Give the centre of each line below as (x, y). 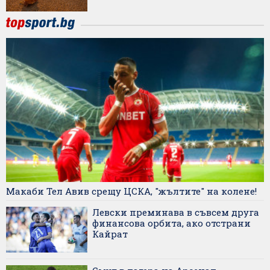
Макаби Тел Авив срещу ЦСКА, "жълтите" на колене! (131, 191)
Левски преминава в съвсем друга (176, 212)
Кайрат (110, 234)
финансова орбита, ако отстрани (171, 223)
